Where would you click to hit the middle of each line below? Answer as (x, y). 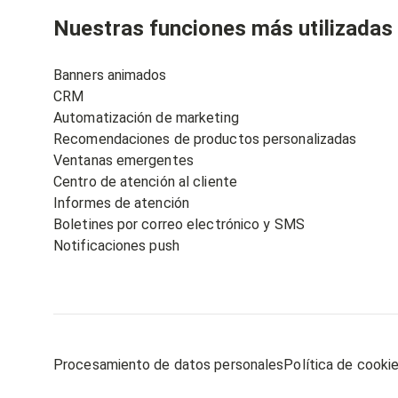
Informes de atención (121, 203)
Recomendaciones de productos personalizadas (205, 139)
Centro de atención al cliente (145, 182)
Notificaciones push (116, 246)
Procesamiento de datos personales (169, 365)
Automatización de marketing (146, 118)
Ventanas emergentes (123, 160)
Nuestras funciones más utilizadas (223, 28)
